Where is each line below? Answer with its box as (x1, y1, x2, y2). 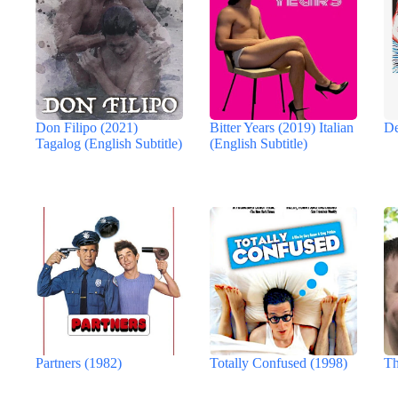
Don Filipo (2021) (36, 119, 138, 135)
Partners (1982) (36, 354, 122, 370)
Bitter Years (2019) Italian (210, 119, 354, 135)
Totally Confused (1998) (210, 354, 348, 370)
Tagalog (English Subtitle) (36, 135, 182, 151)
